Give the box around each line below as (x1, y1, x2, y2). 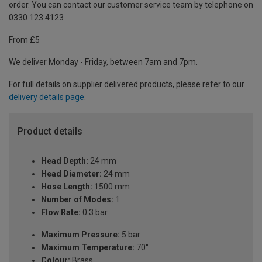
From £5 (9, 35, 40, 45)
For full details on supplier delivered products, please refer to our (9, 80, 244, 89)
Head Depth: (41, 156, 88, 166)
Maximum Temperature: (41, 243, 135, 253)
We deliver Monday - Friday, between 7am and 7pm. (9, 57, 198, 67)
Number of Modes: (41, 195, 113, 205)
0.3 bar (81, 208, 108, 218)
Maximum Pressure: (41, 230, 120, 240)
